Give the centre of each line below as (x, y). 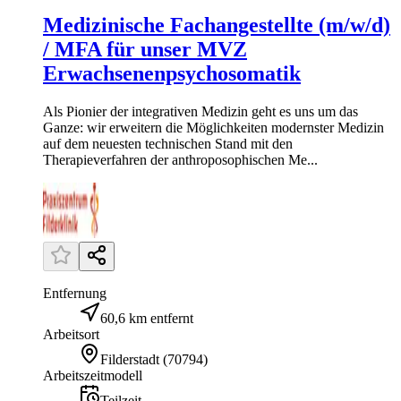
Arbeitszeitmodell (93, 376)
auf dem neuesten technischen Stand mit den (168, 144)
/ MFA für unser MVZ (145, 50)
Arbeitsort (71, 335)
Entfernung (75, 294)
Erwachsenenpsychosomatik (172, 74)
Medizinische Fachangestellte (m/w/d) (217, 26)
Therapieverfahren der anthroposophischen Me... (180, 160)
